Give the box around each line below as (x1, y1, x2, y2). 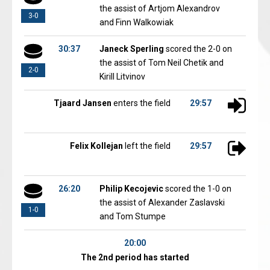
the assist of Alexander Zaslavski (99, 198, 225, 207)
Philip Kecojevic (99, 184, 163, 193)
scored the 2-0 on (164, 44, 232, 54)
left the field (123, 141, 171, 151)
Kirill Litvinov (99, 72, 145, 81)
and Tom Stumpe (99, 212, 166, 221)
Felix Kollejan (70, 141, 123, 151)
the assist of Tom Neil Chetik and (99, 58, 224, 67)
